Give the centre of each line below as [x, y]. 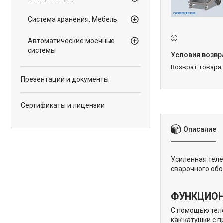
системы [42, 50]
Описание [200, 129]
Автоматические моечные [71, 41]
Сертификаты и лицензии [63, 105]
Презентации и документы [65, 79]
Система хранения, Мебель [73, 19]
